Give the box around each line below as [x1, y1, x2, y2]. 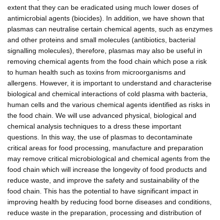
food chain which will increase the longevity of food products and [7, 165, 207, 173]
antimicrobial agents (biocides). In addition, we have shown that [7, 14, 204, 22]
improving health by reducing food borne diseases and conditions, [7, 197, 212, 206]
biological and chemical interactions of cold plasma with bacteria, [7, 89, 208, 98]
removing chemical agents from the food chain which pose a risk [7, 57, 207, 65]
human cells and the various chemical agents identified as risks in [7, 100, 210, 109]
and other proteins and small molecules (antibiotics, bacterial [7, 35, 195, 44]
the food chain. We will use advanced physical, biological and [7, 111, 196, 119]
